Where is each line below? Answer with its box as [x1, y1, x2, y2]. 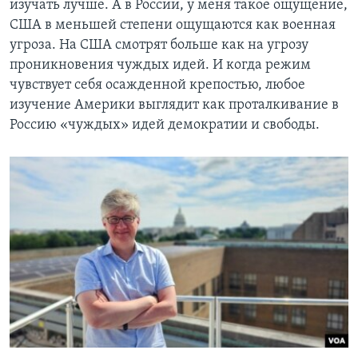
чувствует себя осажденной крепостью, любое [10, 78, 305, 93]
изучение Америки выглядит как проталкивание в [10, 97, 339, 113]
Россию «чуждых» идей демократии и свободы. [10, 117, 320, 133]
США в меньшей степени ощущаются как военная [10, 18, 336, 34]
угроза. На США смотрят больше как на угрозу [10, 38, 308, 54]
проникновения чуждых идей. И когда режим [10, 58, 311, 74]
